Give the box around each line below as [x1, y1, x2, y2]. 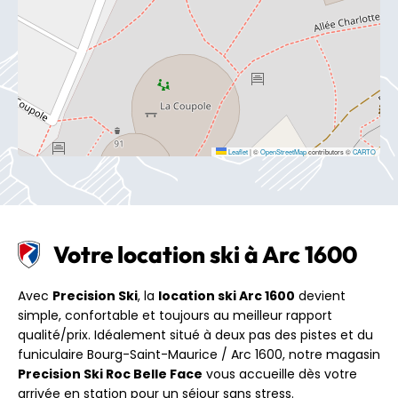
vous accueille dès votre [203, 364, 357, 383]
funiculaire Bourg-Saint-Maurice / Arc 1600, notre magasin [18, 345, 380, 363]
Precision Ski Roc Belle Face [18, 364, 203, 383]
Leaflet [227, 146, 248, 156]
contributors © [306, 146, 353, 156]
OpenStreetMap [260, 146, 306, 156]
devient [295, 286, 346, 305]
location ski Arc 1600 [158, 286, 295, 305]
